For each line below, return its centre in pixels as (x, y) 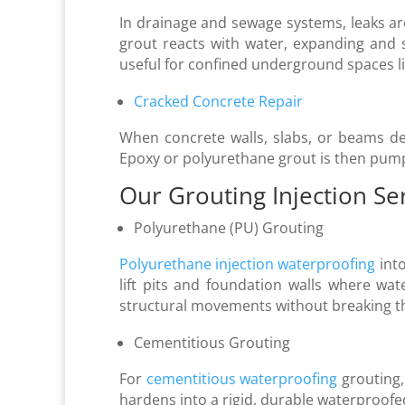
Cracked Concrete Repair (218, 101)
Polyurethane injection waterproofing (248, 264)
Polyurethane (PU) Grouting (229, 227)
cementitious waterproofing (242, 378)
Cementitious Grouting (212, 342)
